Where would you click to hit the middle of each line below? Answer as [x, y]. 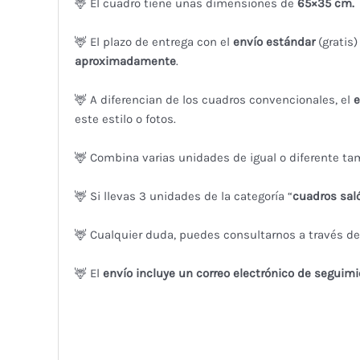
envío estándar [274, 41]
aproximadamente [125, 61]
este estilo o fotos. [125, 119]
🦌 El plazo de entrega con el [153, 41]
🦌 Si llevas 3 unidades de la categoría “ [183, 196]
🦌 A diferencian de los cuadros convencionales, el [214, 99]
